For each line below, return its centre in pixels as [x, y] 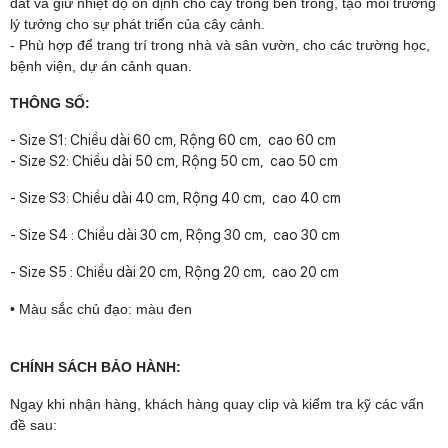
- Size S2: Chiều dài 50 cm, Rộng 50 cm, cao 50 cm [174, 160]
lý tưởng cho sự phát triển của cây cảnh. [137, 23]
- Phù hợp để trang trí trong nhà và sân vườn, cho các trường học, [220, 44]
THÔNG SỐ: [50, 102]
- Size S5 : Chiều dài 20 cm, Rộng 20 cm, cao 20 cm [174, 271]
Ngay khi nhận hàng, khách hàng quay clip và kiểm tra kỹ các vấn [217, 403]
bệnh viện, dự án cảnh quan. [101, 65]
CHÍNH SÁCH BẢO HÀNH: [95, 366]
